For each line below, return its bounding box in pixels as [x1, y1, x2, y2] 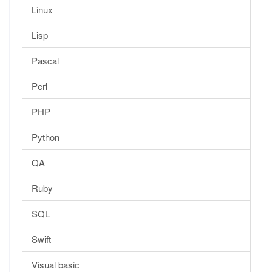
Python [32, 130, 59, 143]
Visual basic [32, 257, 80, 271]
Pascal [32, 53, 59, 67]
